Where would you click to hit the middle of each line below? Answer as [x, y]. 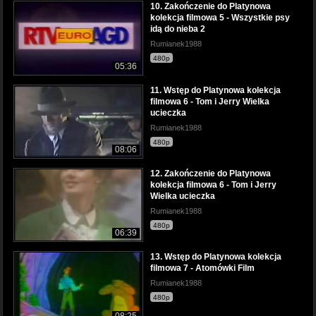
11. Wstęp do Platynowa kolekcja [215, 90]
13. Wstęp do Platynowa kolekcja [216, 256]
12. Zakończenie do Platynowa [211, 173]
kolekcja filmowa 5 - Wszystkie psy [220, 18]
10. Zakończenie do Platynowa [211, 7]
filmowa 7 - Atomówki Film [202, 268]
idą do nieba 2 [178, 29]
